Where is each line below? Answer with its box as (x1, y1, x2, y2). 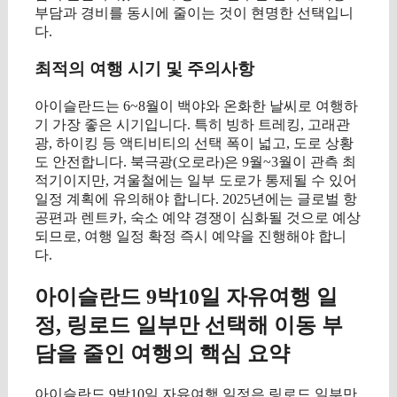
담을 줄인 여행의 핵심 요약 (35, 342, 290, 366)
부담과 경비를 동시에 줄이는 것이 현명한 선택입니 (35, 4, 354, 20)
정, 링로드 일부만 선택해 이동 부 (35, 314, 343, 338)
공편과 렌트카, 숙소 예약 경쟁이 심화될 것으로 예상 (35, 210, 361, 226)
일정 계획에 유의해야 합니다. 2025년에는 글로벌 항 (35, 191, 357, 207)
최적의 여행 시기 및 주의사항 (35, 59, 254, 79)
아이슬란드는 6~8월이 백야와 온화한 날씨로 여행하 (35, 98, 358, 114)
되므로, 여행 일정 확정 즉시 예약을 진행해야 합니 (35, 229, 346, 245)
